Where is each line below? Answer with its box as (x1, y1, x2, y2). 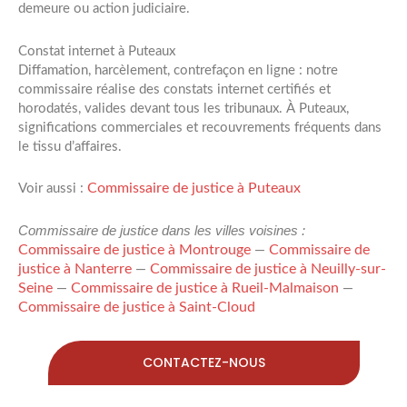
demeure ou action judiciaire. (18, 2, 190, 16)
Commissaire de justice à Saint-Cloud (18, 299, 255, 314)
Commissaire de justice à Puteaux (87, 181, 301, 196)
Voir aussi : (18, 182, 87, 196)
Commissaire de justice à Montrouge (18, 242, 251, 257)
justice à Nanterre (18, 261, 132, 276)
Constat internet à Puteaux (18, 44, 175, 58)
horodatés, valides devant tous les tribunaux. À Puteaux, (18, 101, 349, 115)
